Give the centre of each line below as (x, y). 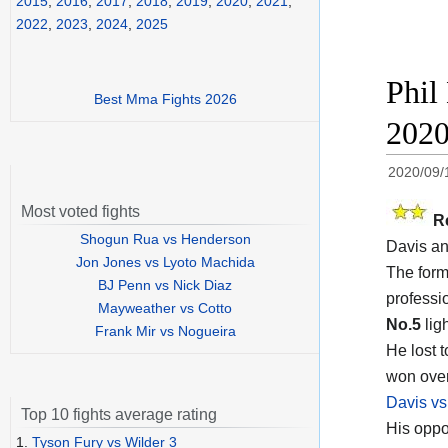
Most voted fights (80, 212)
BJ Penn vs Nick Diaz (165, 285)
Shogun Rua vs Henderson (165, 239)
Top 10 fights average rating (119, 415)
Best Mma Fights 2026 (165, 99)
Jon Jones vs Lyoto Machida (165, 262)
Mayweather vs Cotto (165, 308)
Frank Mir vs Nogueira (165, 331)
